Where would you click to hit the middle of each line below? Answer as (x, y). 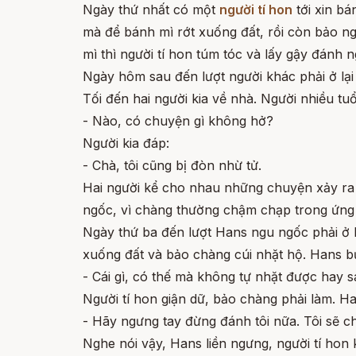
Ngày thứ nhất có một (151, 10)
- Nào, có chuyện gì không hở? (178, 121)
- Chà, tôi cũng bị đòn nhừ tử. (172, 165)
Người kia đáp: (126, 143)
